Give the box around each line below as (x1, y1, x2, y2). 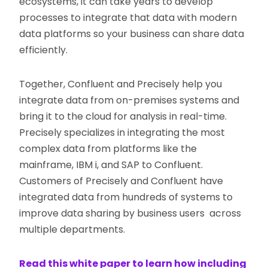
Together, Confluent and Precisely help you (19, 77, 223, 91)
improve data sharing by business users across (19, 206, 242, 220)
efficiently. (19, 42, 68, 57)
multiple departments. (19, 222, 126, 236)
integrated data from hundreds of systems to (19, 190, 233, 204)
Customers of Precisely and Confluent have (19, 173, 224, 188)
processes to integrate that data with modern (19, 10, 237, 25)
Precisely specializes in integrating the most (19, 125, 226, 139)
